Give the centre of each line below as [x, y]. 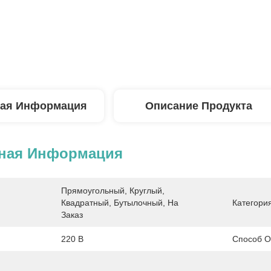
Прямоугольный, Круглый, [113, 191]
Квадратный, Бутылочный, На [120, 203]
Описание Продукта [198, 106]
